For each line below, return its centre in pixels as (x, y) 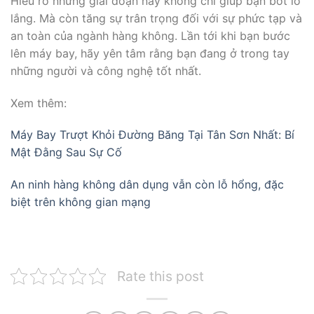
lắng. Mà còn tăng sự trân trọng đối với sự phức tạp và (156, 18)
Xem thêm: (39, 103)
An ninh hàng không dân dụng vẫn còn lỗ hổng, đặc (147, 185)
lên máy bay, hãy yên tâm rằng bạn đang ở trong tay (150, 53)
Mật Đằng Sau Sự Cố (66, 152)
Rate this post (161, 276)
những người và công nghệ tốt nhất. (106, 70)
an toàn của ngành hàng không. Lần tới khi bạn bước (150, 35)
